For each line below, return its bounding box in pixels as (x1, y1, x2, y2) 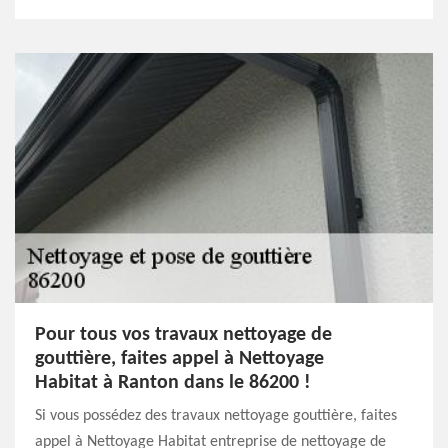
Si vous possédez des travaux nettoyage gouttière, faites (35, 408, 397, 424)
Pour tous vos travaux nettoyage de (35, 325, 332, 345)
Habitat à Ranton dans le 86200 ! (35, 373, 311, 393)
